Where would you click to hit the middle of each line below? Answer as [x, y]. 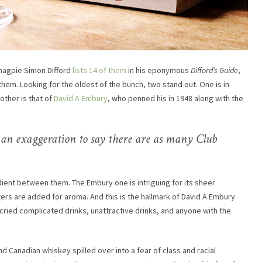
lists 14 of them [99, 70]
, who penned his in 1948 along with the [175, 98]
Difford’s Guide [214, 70]
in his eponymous [158, 70]
